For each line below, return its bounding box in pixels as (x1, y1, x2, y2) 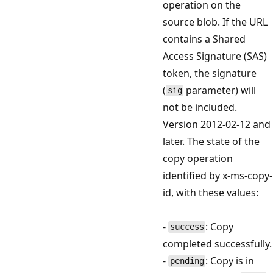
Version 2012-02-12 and (163, 117, 271, 131)
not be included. (163, 100, 237, 114)
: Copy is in (205, 253, 255, 268)
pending (169, 256, 204, 266)
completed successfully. (163, 236, 272, 250)
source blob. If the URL (163, 15, 268, 29)
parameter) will (183, 83, 257, 97)
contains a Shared (163, 32, 246, 46)
